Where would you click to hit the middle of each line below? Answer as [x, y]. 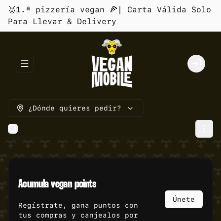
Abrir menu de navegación [77, 68]
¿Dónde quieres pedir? [75, 108]
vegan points [74, 184]
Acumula [35, 184]
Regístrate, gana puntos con [78, 205]
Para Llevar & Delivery [62, 21]
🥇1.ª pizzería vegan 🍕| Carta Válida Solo [110, 10]
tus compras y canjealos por [78, 215]
